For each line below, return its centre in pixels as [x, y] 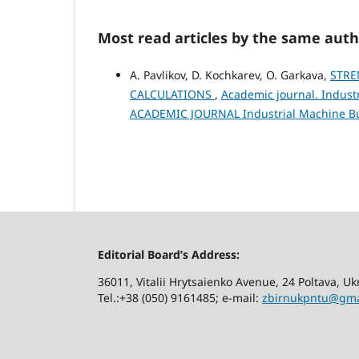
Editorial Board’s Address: [169, 255]
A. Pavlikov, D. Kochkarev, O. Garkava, [230, 75]
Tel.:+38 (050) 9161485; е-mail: [180, 298]
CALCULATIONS [172, 95]
